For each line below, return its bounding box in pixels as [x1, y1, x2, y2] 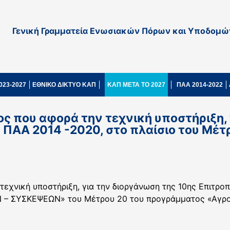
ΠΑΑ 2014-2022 [177, 81, 223, 88]
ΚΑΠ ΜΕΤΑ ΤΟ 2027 [107, 81, 165, 88]
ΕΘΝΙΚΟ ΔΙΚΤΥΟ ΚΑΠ [32, 81, 96, 88]
